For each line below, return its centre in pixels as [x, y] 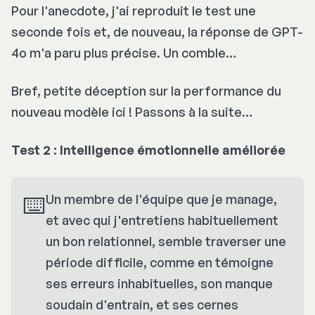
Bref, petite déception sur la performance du [146, 90]
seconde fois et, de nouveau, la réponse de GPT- [157, 31]
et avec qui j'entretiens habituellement [162, 220]
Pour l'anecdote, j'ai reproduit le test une [134, 10]
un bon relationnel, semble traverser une [166, 241]
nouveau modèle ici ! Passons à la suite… [132, 111]
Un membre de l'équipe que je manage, [161, 199]
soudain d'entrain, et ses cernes [142, 304]
